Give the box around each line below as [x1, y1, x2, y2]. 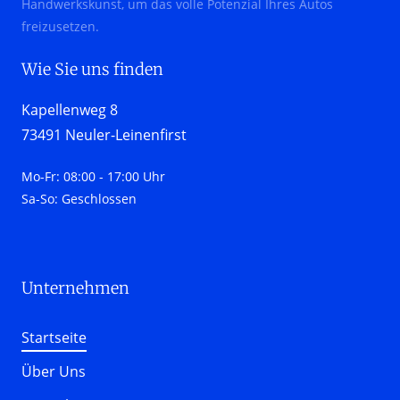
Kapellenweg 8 [21, 99, 118, 120]
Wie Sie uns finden [21, 58, 163, 79]
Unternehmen [21, 277, 133, 298]
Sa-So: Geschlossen [21, 189, 137, 207]
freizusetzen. [21, 17, 99, 35]
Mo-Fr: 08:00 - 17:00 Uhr [21, 167, 165, 185]
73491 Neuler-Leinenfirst [21, 124, 187, 145]
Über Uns [21, 361, 86, 381]
